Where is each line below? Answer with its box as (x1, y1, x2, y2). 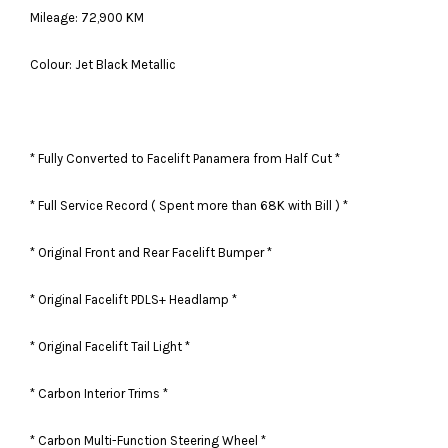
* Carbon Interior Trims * (30, 385, 168, 401)
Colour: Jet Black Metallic (30, 56, 179, 72)
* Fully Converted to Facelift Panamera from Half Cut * (30, 150, 340, 166)
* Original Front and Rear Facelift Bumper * (30, 244, 272, 260)
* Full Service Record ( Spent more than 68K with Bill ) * (30, 197, 348, 213)
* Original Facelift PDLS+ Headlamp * (30, 291, 237, 307)
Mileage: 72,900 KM (30, 9, 144, 25)
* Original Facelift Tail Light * (30, 338, 190, 354)
